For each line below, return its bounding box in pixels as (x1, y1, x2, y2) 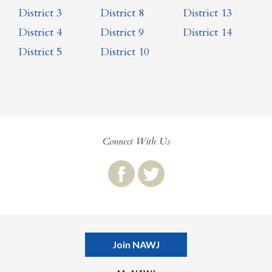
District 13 (182, 5, 232, 21)
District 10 (100, 44, 150, 60)
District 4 (18, 25, 62, 41)
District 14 (182, 25, 232, 41)
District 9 (100, 25, 144, 41)
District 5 (18, 44, 62, 60)
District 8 (100, 5, 144, 21)
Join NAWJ (112, 239, 160, 251)
